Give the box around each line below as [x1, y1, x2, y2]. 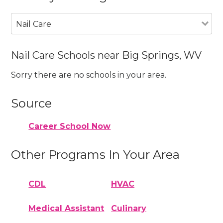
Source [11, 96, 52, 111]
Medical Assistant [28, 203, 105, 213]
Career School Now [28, 121, 111, 131]
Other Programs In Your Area [11, 147, 180, 162]
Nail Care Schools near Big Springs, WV [11, 49, 202, 61]
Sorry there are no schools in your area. [11, 70, 167, 80]
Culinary [111, 203, 147, 213]
